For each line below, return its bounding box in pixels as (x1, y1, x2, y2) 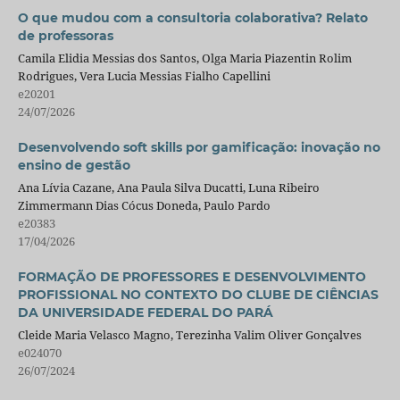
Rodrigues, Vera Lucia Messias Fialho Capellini (17, 68, 271, 85)
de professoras (17, 28, 113, 45)
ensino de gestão (17, 157, 130, 174)
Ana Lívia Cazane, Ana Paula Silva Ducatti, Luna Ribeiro (17, 179, 320, 196)
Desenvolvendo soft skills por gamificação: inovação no (17, 139, 380, 156)
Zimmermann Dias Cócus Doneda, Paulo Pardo (17, 197, 271, 214)
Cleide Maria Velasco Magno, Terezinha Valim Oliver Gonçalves (17, 327, 362, 344)
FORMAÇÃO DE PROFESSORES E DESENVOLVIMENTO (17, 269, 366, 286)
